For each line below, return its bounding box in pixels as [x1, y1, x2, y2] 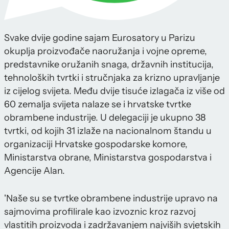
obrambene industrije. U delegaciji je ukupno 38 [4, 112, 205, 124]
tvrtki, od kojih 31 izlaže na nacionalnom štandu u [4, 125, 212, 137]
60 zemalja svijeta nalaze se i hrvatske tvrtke [4, 99, 191, 110]
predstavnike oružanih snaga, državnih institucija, [4, 59, 214, 71]
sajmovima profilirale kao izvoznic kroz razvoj [4, 206, 196, 218]
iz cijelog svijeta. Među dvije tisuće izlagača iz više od [4, 85, 225, 97]
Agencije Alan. [4, 165, 65, 177]
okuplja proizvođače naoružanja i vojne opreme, [4, 45, 207, 57]
